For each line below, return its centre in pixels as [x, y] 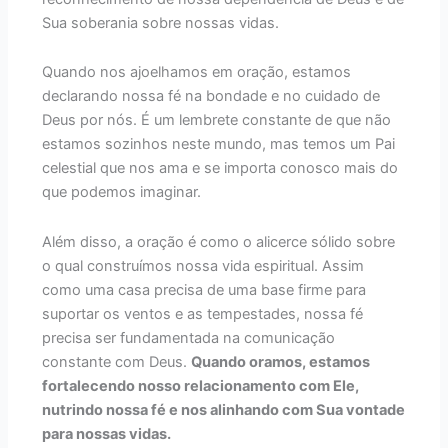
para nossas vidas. [107, 433]
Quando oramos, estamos [281, 361]
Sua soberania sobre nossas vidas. [161, 22]
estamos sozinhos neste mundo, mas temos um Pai [219, 144]
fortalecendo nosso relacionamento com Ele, [201, 385]
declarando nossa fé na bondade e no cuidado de [211, 96]
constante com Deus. [117, 361]
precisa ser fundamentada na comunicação [189, 337]
